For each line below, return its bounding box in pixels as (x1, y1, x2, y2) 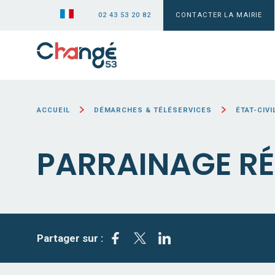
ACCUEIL (37, 106, 70, 114)
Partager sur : (37, 232, 103, 244)
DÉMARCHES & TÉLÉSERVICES (94, 106, 212, 114)
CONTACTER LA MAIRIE (176, 11, 262, 19)
